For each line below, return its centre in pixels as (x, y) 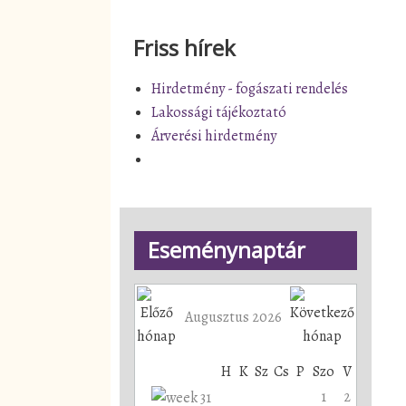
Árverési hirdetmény (214, 135)
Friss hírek (184, 48)
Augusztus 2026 (233, 317)
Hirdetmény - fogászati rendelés (250, 88)
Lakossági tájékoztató (219, 112)
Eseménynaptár (227, 250)
